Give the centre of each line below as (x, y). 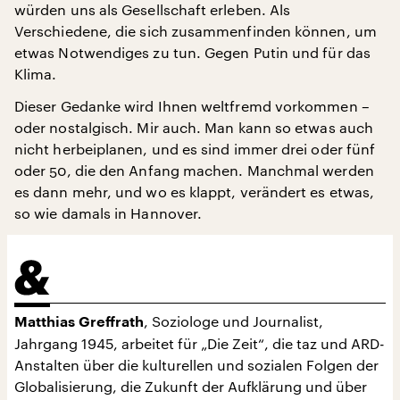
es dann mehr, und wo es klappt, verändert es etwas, (195, 192)
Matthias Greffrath (79, 322)
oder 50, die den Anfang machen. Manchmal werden (194, 170)
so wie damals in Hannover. (108, 213)
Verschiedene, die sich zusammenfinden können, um (196, 31)
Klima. (36, 74)
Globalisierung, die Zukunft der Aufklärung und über (191, 386)
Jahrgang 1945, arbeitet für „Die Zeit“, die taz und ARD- (200, 343)
